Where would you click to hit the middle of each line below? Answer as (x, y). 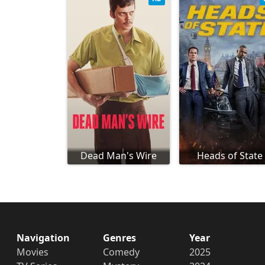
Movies (33, 252)
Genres (119, 237)
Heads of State (230, 155)
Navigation (43, 237)
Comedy (121, 252)
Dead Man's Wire (118, 155)
